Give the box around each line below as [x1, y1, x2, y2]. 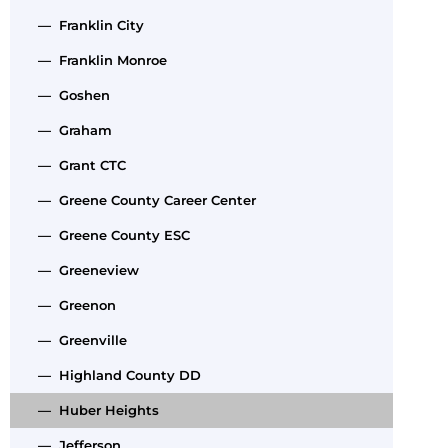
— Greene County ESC [30, 226, 190, 243]
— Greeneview [30, 261, 139, 278]
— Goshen [30, 86, 110, 103]
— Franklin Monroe [30, 51, 167, 68]
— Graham [30, 121, 112, 138]
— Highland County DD [30, 366, 201, 383]
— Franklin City [30, 16, 144, 33]
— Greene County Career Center [30, 191, 256, 208]
